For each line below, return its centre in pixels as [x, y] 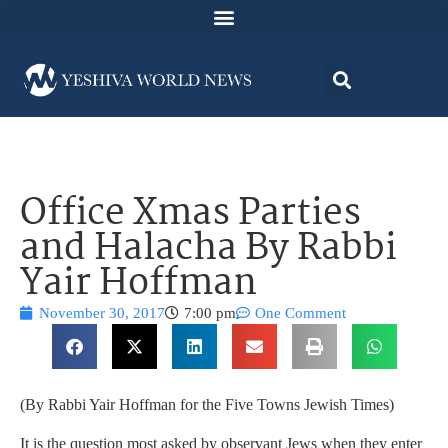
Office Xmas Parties [190, 215]
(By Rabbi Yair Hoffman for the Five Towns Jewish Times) [207, 405]
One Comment [300, 313]
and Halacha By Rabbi [208, 250]
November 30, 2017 [102, 313]
